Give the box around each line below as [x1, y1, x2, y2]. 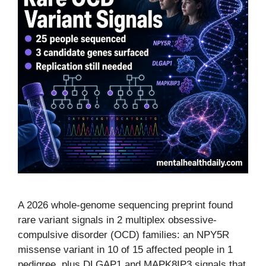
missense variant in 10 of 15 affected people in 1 [18, 244, 233, 255]
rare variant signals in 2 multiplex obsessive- [18, 214, 217, 226]
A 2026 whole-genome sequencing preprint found [18, 199, 233, 211]
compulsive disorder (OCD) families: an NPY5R [18, 229, 229, 240]
